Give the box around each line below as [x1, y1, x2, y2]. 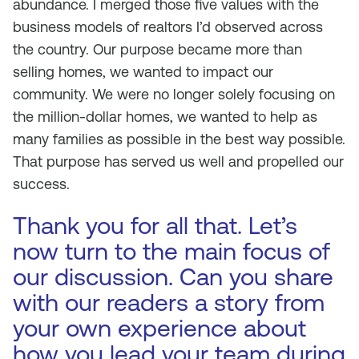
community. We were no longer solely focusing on [13, 86, 335, 103]
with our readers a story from [13, 288, 325, 317]
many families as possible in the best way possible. [13, 131, 345, 147]
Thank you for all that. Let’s [13, 212, 297, 240]
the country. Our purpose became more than [13, 41, 302, 58]
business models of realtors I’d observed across [13, 18, 323, 35]
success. [13, 175, 70, 192]
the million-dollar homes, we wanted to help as [13, 108, 317, 125]
